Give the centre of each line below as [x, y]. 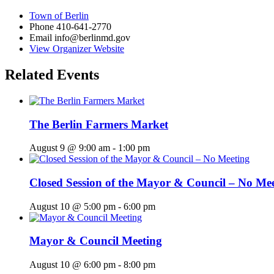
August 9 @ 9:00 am [70, 148]
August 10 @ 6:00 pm [72, 265]
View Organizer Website [77, 49]
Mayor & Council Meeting [96, 241]
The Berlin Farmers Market [99, 124]
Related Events [52, 74]
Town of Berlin [59, 16]
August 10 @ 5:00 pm [72, 206]
